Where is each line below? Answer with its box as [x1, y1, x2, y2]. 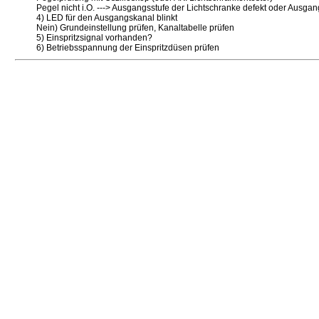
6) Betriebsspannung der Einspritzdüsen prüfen [36, 43, 219, 53]
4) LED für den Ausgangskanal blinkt [36, 13, 177, 23]
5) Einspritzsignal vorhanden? [36, 33, 152, 43]
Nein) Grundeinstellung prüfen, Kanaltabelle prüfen [36, 23, 234, 33]
